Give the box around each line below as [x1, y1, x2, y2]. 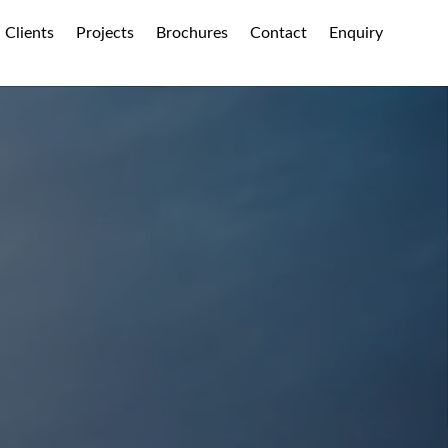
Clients [5, 25, 55, 41]
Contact [250, 25, 308, 41]
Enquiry [329, 25, 384, 41]
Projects [76, 25, 135, 41]
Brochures [156, 25, 229, 41]
